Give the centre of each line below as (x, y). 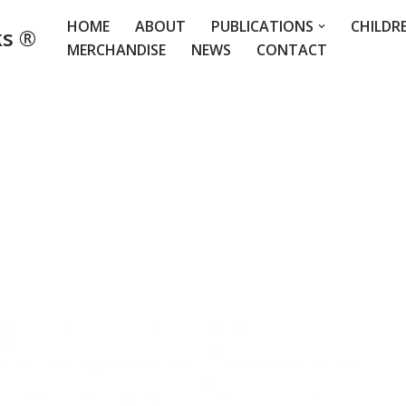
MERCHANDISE (116, 49)
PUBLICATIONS (262, 26)
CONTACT (292, 49)
